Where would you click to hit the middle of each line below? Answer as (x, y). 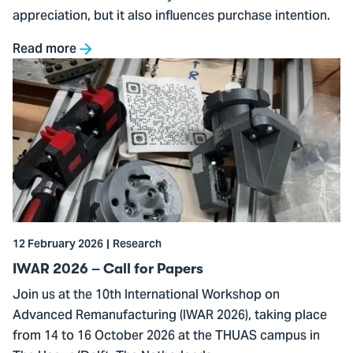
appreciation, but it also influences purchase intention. (171, 17)
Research (137, 243)
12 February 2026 (58, 243)
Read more (45, 48)
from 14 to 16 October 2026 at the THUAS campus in (166, 336)
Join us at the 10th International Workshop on (146, 295)
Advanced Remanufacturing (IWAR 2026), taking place (170, 316)
